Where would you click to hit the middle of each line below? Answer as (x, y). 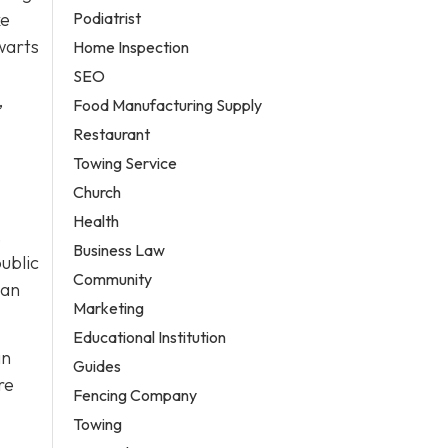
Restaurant (112, 133)
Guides (97, 365)
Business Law (119, 249)
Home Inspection (131, 46)
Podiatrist (107, 17)
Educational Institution (150, 336)
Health (96, 220)
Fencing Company (135, 394)
